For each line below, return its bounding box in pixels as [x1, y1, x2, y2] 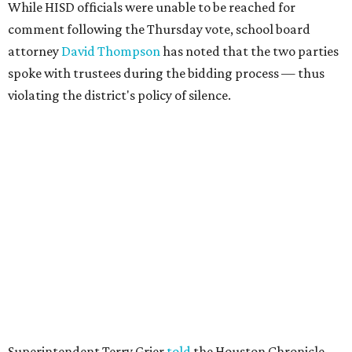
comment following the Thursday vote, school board [8, 21, 310, 37]
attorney [8, 43, 61, 59]
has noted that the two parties [160, 43, 339, 59]
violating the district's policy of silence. [8, 87, 231, 103]
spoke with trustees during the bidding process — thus [8, 65, 324, 81]
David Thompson [61, 43, 160, 59]
